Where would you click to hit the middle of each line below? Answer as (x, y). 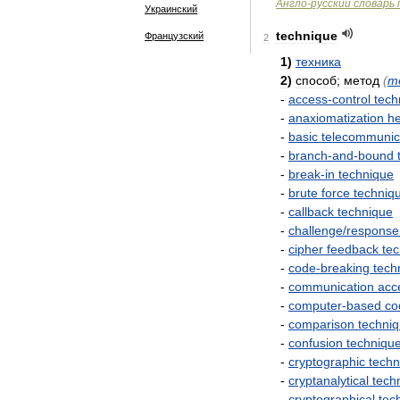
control (351, 99)
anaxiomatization (336, 118)
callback (311, 212)
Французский (174, 36)
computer (315, 305)
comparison (321, 324)
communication (331, 287)
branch (308, 155)
